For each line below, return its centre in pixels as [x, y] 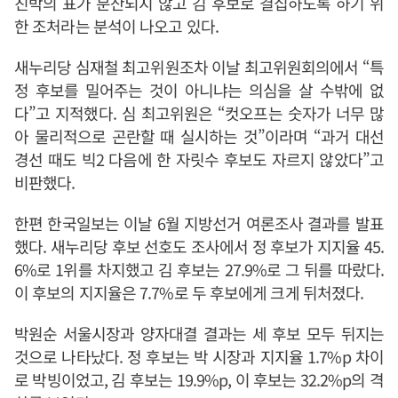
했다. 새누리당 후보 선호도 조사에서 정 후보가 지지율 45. [199, 246]
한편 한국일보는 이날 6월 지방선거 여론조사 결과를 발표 [199, 223]
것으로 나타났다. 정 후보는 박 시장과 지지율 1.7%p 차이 [199, 356]
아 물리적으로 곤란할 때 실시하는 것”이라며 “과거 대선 [199, 136]
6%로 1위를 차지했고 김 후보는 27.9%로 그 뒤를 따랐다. [199, 269]
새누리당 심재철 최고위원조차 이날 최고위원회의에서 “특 [199, 67]
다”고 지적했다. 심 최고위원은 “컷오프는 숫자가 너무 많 [199, 113]
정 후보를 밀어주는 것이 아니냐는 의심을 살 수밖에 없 [199, 90]
